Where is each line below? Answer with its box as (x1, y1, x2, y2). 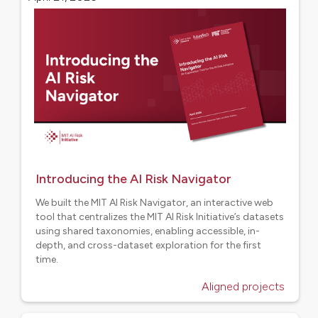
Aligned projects (202, 280, 285, 293)
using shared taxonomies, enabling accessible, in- (35, 225, 260, 237)
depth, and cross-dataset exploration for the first (35, 239, 261, 251)
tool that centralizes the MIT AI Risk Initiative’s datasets (35, 211, 284, 223)
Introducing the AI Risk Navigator (35, 171, 231, 187)
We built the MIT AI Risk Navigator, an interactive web (35, 197, 273, 209)
